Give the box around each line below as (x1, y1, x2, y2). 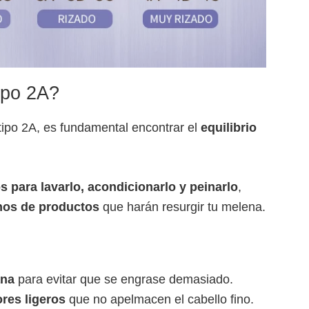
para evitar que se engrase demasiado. (14, 272, 233, 287)
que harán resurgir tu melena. (99, 200, 266, 215)
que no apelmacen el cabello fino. (66, 292, 254, 307)
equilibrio (201, 121, 257, 135)
